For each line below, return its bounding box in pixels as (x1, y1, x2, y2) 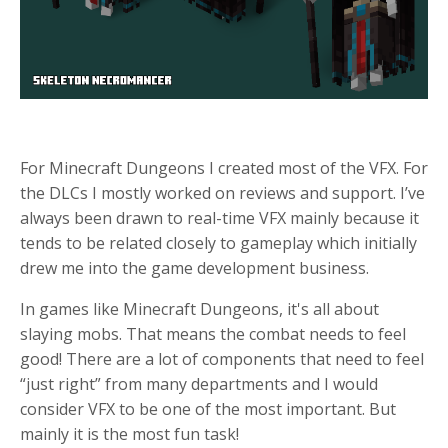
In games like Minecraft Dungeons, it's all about (20, 298, 379, 320)
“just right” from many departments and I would (20, 373, 378, 395)
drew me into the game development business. (20, 257, 373, 279)
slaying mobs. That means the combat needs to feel (20, 323, 406, 345)
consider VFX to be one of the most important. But (20, 398, 396, 420)
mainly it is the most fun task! (20, 423, 239, 445)
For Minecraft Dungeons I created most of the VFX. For (20, 157, 428, 179)
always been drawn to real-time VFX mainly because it (20, 207, 419, 229)
